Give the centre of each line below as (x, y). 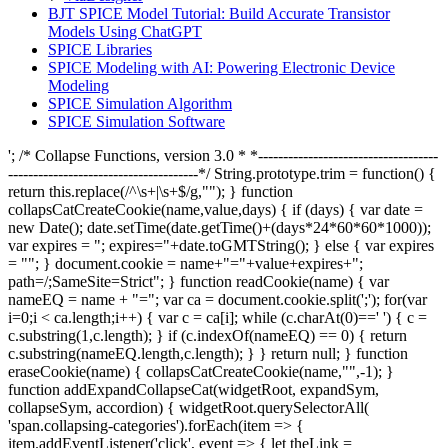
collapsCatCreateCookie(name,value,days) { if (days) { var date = (215, 210)
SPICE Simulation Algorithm (140, 104)
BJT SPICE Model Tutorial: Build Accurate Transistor (219, 14)
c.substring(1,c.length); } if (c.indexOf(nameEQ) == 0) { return (207, 336)
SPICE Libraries (100, 50)
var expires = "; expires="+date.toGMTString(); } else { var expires (221, 246)
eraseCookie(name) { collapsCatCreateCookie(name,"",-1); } (201, 372)
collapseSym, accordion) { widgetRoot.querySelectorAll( (188, 408)
